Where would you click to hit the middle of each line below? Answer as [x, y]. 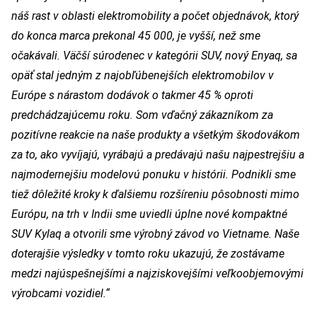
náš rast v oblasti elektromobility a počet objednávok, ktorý [155, 16]
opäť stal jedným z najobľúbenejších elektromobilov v [143, 75]
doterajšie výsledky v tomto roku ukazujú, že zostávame [148, 253]
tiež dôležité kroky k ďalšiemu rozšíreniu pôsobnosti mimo [155, 194]
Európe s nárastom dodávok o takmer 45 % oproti [132, 95]
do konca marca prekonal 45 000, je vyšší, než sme [136, 35]
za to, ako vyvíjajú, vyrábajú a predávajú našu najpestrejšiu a [158, 154]
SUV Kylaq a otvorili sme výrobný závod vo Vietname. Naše [155, 234]
